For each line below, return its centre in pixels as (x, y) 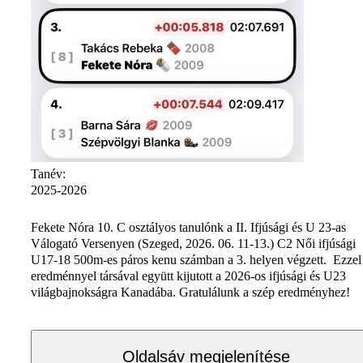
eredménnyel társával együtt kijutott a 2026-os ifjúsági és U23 (188, 275)
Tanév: (50, 173)
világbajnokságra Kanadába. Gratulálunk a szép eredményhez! (190, 292)
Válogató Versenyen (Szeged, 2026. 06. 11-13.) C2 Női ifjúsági (193, 243)
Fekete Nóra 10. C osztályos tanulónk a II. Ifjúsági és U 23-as (188, 227)
